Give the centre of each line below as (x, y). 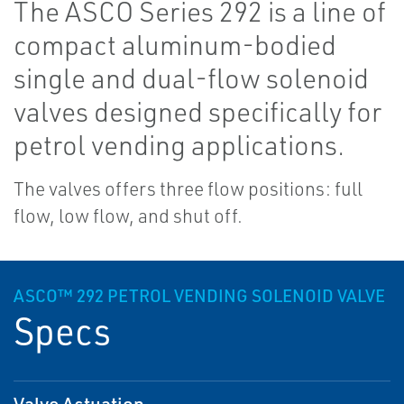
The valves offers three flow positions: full (188, 189)
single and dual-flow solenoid (191, 78)
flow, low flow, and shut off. (128, 216)
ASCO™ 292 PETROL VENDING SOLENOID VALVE (199, 296)
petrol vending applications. (179, 145)
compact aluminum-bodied (175, 45)
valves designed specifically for (197, 112)
